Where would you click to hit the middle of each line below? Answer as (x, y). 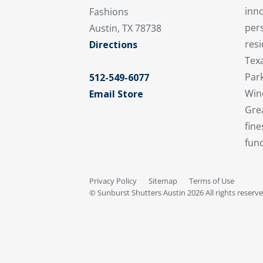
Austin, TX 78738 (125, 28)
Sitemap (163, 181)
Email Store (116, 94)
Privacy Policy (113, 181)
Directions (113, 44)
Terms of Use (212, 181)
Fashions (109, 11)
